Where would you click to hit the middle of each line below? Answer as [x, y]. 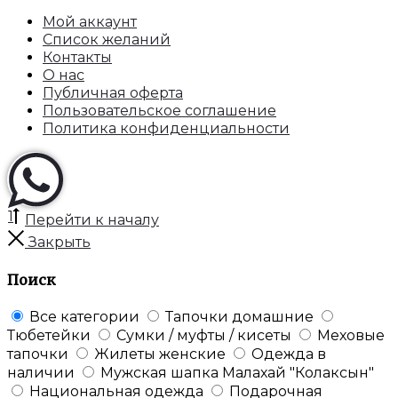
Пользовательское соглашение [159, 111]
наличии [41, 372]
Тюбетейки [49, 335]
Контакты [77, 58]
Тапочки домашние [239, 316]
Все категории [84, 316]
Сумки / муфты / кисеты [204, 335]
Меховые [351, 335]
